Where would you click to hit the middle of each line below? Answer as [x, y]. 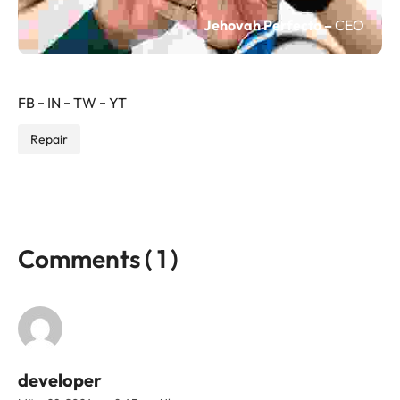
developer [60, 380]
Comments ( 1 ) [98, 259]
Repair [49, 140]
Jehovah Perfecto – [268, 25]
